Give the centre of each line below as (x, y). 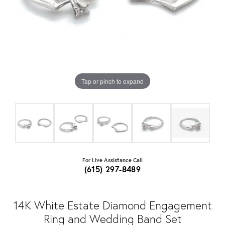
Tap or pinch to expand (113, 81)
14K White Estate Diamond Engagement (113, 205)
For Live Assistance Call (113, 160)
